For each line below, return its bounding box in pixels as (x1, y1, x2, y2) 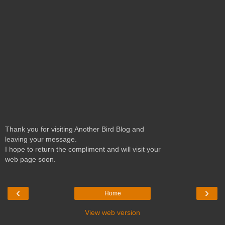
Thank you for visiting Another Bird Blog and (5, 125, 144, 134)
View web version (85, 208, 140, 216)
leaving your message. (5, 135, 77, 144)
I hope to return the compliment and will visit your (5, 145, 161, 154)
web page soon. (5, 155, 56, 164)
